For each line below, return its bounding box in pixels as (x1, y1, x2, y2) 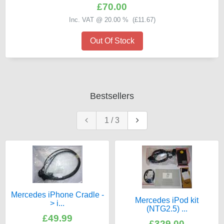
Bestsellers (90, 91, 134, 101)
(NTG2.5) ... (146, 204, 187, 213)
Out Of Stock (89, 36, 134, 45)
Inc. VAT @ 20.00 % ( (68, 16, 134, 23)
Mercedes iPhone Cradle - (10, 190, 104, 199)
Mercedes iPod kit (135, 196, 198, 204)
